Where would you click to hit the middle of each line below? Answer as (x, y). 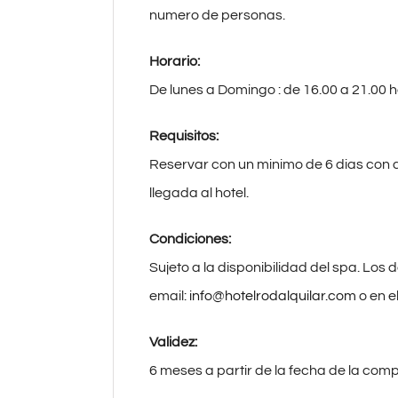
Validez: (173, 342)
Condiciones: (190, 239)
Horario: (175, 61)
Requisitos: (184, 136)
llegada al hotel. (199, 193)
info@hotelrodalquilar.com (271, 296)
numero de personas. (217, 15)
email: (168, 296)
